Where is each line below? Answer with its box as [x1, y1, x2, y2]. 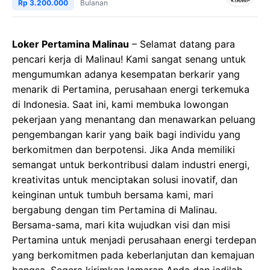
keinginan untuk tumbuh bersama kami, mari [12, 189, 213, 201]
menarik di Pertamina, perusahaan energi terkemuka [12, 83, 250, 96]
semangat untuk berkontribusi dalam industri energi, [12, 159, 250, 171]
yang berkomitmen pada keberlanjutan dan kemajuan [12, 249, 254, 262]
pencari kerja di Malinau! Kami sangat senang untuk [12, 53, 246, 66]
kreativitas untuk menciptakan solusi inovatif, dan [12, 174, 237, 186]
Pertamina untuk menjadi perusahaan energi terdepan [12, 234, 256, 246]
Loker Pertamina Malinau [12, 38, 129, 51]
